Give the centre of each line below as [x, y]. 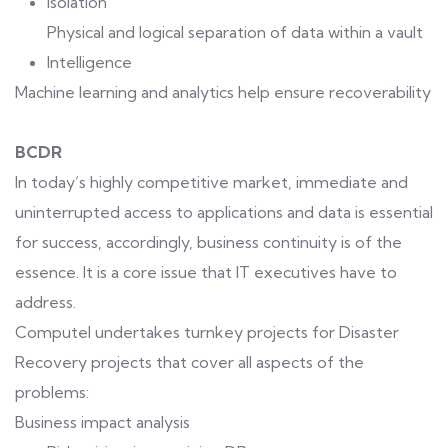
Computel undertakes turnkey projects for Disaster [207, 332]
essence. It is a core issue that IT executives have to [206, 272]
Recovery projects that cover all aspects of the [189, 362]
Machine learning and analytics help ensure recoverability [223, 92]
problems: [52, 392]
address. [45, 302]
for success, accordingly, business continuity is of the [208, 242]
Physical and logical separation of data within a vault [235, 32]
